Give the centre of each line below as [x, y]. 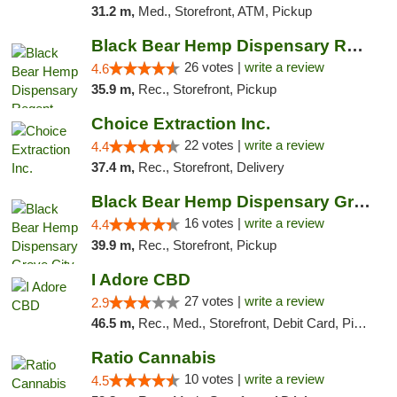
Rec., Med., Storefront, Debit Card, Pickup [245, 323]
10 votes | [214, 379]
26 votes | [214, 67]
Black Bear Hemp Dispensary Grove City [362, 202]
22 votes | [214, 145]
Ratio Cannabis [153, 358]
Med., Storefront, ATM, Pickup [225, 11]
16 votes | [214, 223]
